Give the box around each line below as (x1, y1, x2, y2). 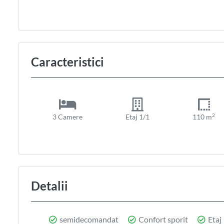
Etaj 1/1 (125, 112, 150, 121)
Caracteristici (31, 54, 104, 69)
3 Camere (52, 112, 83, 121)
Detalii (31, 178, 68, 193)
